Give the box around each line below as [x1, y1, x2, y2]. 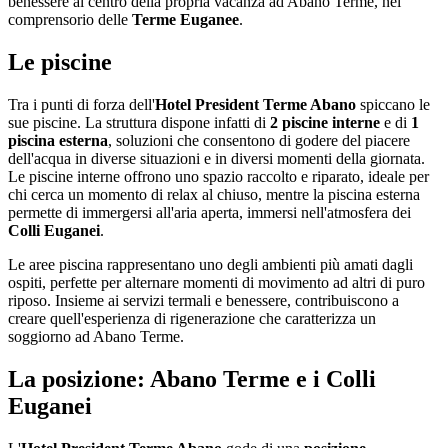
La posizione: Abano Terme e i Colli [8, 365, 376, 392]
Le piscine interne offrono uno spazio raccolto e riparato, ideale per [8, 168, 429, 186]
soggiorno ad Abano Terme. [8, 328, 184, 346]
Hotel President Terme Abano [155, 96, 356, 114]
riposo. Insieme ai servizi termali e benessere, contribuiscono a [8, 292, 399, 310]
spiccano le [356, 96, 430, 114]
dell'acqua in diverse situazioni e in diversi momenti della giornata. [8, 150, 425, 168]
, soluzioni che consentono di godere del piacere [108, 132, 410, 150]
